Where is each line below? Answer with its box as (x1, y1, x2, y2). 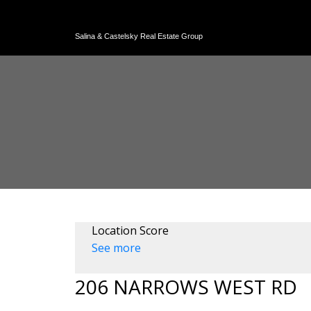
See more (91, 239, 141, 255)
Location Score (91, 222, 169, 238)
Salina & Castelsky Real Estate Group (74, 32, 203, 40)
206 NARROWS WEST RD (74, 273, 297, 300)
